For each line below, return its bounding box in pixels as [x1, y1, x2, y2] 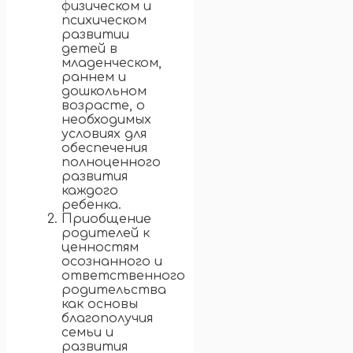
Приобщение [61, 212, 151, 227]
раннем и [61, 70, 126, 85]
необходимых [61, 113, 151, 128]
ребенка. [61, 198, 121, 213]
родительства [61, 283, 166, 298]
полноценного [61, 155, 161, 170]
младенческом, [61, 56, 162, 71]
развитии [61, 28, 129, 43]
